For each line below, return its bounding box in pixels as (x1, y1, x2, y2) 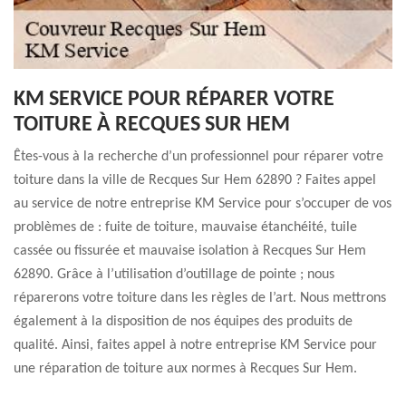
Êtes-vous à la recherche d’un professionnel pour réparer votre (14, 150, 383, 164)
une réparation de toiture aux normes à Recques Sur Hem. (14, 362, 357, 376)
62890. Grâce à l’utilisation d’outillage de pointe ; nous (14, 267, 334, 282)
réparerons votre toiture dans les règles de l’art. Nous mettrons (14, 291, 386, 305)
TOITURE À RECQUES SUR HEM (14, 114, 290, 136)
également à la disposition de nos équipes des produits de (14, 314, 353, 329)
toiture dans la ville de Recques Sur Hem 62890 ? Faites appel (14, 173, 376, 188)
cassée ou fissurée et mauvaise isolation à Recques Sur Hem (14, 244, 366, 258)
